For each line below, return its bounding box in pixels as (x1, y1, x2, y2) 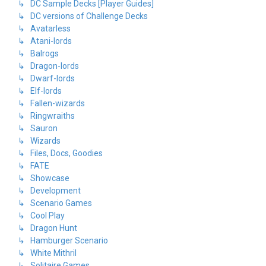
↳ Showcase (18, 173, 69, 183)
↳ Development (18, 186, 81, 195)
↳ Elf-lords (18, 86, 62, 96)
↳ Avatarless (18, 24, 71, 33)
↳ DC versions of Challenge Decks (18, 11, 148, 21)
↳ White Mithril (18, 248, 77, 258)
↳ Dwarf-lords (18, 74, 75, 83)
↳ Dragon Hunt (18, 223, 77, 233)
